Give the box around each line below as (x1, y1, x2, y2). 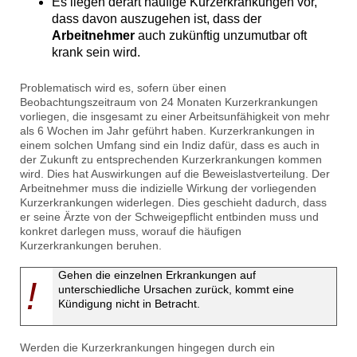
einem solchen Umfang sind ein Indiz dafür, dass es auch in (20, 139, 320, 152)
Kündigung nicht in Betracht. (58, 297, 201, 311)
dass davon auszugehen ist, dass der (52, 12, 261, 26)
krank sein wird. (52, 45, 140, 60)
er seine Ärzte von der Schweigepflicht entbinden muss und (20, 210, 319, 224)
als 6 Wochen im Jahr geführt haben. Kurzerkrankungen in (20, 124, 315, 138)
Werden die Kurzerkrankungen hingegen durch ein (20, 341, 275, 355)
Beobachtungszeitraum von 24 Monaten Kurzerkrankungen (20, 96, 318, 109)
